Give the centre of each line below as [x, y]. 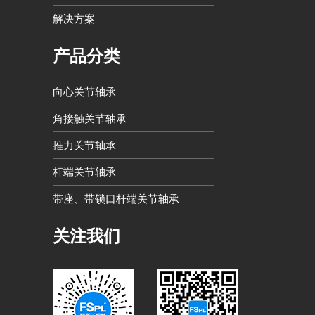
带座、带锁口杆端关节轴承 [116, 198]
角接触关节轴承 [89, 118]
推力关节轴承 [84, 145]
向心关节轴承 [84, 91]
